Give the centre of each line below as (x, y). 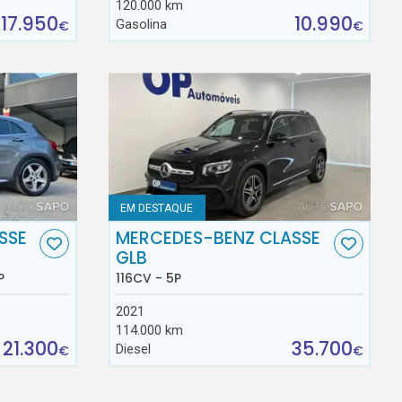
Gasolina (142, 25)
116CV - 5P (149, 279)
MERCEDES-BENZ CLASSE (218, 238)
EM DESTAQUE (157, 208)
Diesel (134, 350)
